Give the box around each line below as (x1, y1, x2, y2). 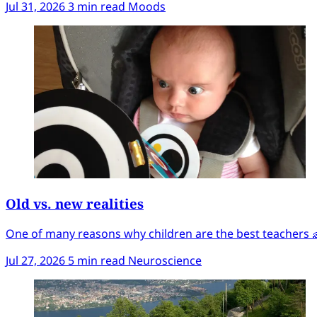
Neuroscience (128, 252, 202, 268)
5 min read (68, 252, 128, 268)
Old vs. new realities (6, 195, 144, 213)
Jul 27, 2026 (6, 252, 65, 268)
